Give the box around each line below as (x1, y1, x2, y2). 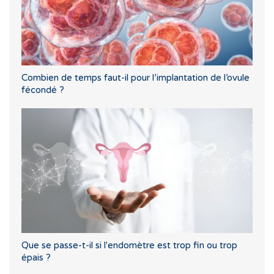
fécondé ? (21, 84, 64, 96)
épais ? (21, 251, 51, 263)
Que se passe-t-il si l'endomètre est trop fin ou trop (21, 239, 237, 251)
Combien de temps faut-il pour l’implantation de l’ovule (21, 72, 250, 84)
